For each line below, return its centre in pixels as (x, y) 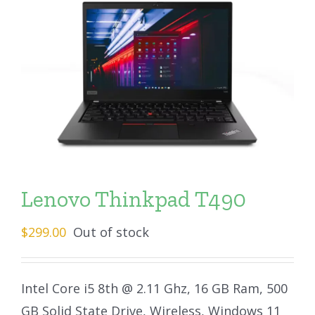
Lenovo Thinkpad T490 (134, 199)
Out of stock (111, 232)
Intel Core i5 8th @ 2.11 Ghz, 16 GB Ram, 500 (154, 289)
